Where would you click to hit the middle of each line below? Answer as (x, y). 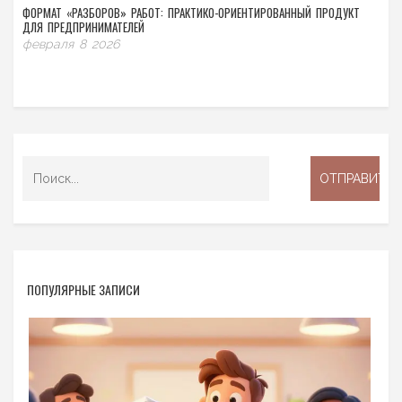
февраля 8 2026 (71, 44)
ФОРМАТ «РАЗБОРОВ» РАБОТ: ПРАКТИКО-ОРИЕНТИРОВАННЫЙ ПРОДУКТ (191, 13)
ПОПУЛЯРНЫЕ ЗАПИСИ (83, 290)
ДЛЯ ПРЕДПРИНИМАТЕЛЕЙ (83, 27)
